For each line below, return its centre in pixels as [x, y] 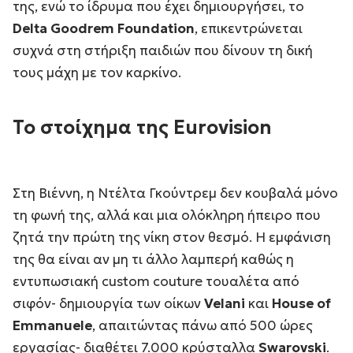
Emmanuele [52, 325]
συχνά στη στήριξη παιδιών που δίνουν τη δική [163, 50]
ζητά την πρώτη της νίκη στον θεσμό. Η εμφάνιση [172, 237]
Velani [226, 303]
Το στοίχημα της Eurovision [142, 127]
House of [301, 303]
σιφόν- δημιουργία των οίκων [108, 303]
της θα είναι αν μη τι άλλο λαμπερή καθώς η [153, 259]
